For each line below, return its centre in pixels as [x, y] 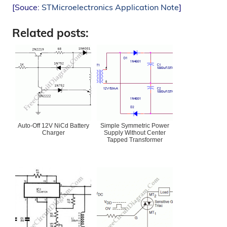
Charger [53, 133]
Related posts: [50, 32]
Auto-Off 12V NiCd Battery [53, 126]
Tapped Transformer [135, 140]
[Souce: [27, 7]
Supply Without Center [135, 133]
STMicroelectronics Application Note [110, 7]
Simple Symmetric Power [135, 126]
